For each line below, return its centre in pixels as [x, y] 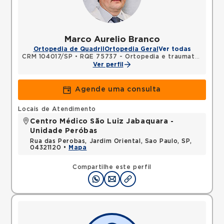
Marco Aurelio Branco [112, 39]
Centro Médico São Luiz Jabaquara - [102, 121]
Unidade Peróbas [64, 131]
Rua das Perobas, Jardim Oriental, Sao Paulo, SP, [111, 141]
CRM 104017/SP [47, 56]
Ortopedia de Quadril [69, 49]
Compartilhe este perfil [112, 167]
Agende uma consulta [118, 89]
